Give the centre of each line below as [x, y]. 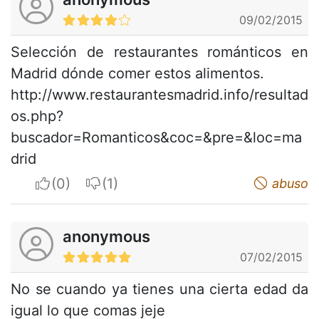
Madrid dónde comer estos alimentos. [137, 73]
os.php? [37, 116]
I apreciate [86, 183]
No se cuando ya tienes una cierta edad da [159, 289]
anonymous [106, 236]
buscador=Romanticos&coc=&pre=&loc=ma [156, 137]
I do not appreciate [164, 183]
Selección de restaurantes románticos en [159, 52]
